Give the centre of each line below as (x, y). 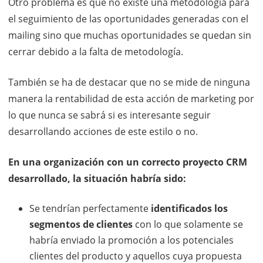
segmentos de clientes (81, 224)
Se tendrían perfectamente (90, 208)
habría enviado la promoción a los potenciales (131, 240)
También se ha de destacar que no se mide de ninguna (129, 82)
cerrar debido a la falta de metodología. (96, 52)
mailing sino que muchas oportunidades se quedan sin (130, 35)
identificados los (189, 208)
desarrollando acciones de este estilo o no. (103, 131)
